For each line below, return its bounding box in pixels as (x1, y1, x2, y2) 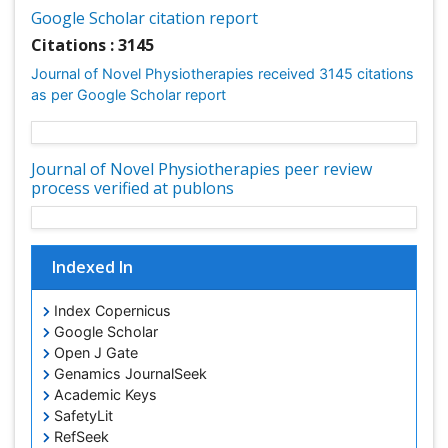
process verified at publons (31, 178, 234, 201)
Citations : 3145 (31, 34, 154, 56)
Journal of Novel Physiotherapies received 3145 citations (31, 65, 414, 82)
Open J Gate (50, 347, 138, 365)
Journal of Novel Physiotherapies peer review (31, 159, 372, 182)
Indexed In (52, 259, 133, 282)
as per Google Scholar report (31, 86, 226, 103)
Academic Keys (50, 389, 157, 407)
